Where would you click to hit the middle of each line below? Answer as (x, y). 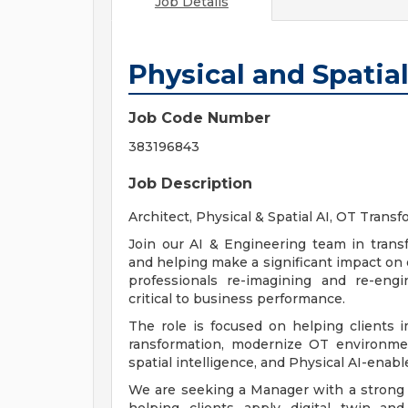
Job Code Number (199, 118)
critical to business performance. (237, 299)
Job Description (190, 184)
